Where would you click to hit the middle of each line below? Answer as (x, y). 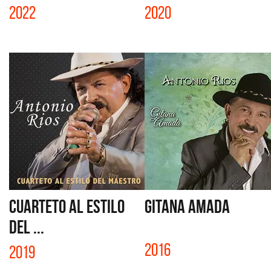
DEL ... (27, 227)
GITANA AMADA (187, 206)
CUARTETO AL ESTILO (67, 206)
